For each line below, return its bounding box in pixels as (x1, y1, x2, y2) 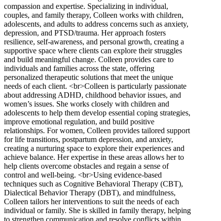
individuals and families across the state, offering (4, 64, 154, 73)
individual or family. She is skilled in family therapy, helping (4, 206, 191, 215)
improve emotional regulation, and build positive (4, 117, 154, 126)
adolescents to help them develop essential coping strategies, (4, 108, 190, 117)
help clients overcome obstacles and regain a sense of (4, 161, 169, 170)
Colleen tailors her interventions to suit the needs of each (4, 197, 179, 206)
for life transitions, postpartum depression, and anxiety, (4, 135, 173, 144)
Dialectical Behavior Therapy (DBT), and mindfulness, (4, 188, 176, 197)
